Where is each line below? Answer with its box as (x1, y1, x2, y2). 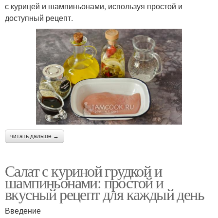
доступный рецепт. (5, 12, 73, 23)
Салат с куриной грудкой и (5, 160, 162, 181)
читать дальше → (10, 132, 59, 140)
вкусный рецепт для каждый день (5, 183, 204, 204)
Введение (5, 204, 41, 216)
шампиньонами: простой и (5, 171, 163, 193)
